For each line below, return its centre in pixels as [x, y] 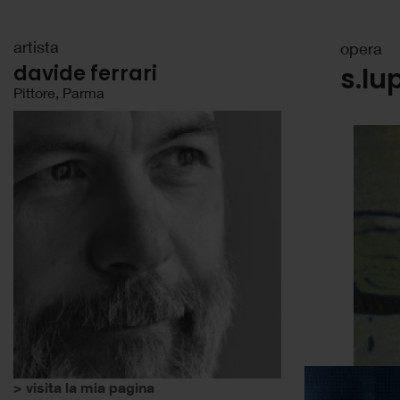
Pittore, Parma [59, 92]
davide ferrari [85, 74]
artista [36, 46]
